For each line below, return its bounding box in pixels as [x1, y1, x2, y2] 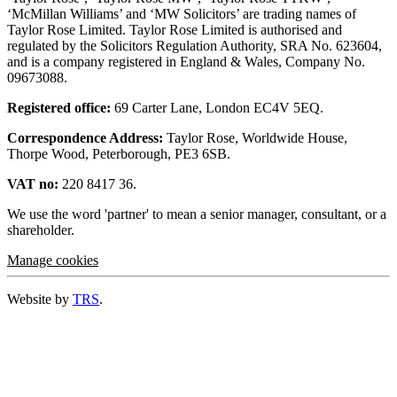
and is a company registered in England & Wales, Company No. [7, 54, 365, 70]
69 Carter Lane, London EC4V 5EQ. [111, 100, 323, 116]
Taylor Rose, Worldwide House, [163, 130, 347, 146]
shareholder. [7, 222, 74, 238]
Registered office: [7, 100, 111, 116]
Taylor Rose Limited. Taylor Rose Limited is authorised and [7, 22, 342, 38]
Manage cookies [7, 253, 98, 269]
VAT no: [7, 176, 58, 192]
